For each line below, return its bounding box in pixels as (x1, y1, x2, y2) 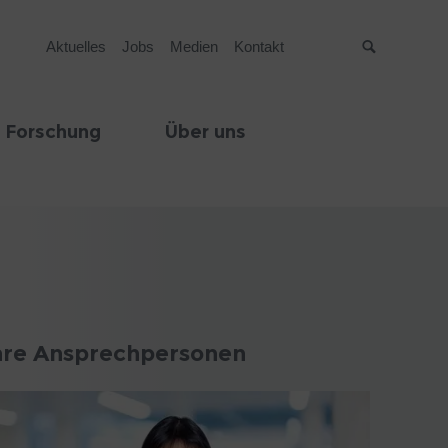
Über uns (165, 121, 246, 143)
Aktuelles (45, 38, 106, 55)
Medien (169, 38, 218, 55)
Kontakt (233, 38, 284, 55)
